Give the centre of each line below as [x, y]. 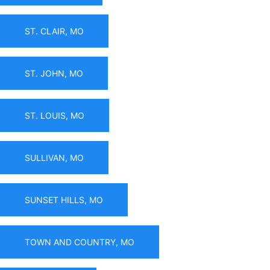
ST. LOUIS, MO [55, 115]
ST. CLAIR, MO [54, 31]
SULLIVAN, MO [54, 157]
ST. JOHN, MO [54, 73]
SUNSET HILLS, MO [64, 199]
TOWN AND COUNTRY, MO [80, 242]
